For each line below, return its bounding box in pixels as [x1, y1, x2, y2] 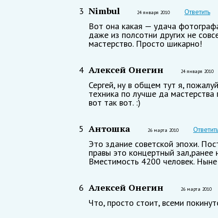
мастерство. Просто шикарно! [89, 38, 202, 50]
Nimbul [89, 5, 120, 17]
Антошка [89, 123, 130, 135]
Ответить [184, 7, 210, 17]
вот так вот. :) [89, 97, 141, 109]
